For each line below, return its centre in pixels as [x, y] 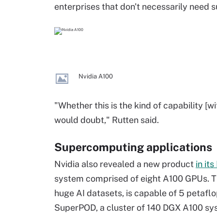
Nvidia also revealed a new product [125, 164]
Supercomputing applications [133, 147]
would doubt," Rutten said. [107, 120]
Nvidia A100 [96, 76]
